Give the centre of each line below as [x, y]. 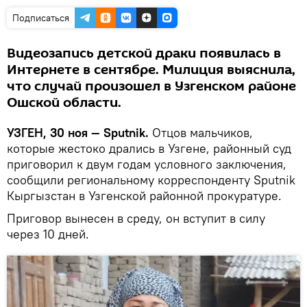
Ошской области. [64, 102]
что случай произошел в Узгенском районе [151, 86]
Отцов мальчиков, [201, 132]
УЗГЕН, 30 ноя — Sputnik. [78, 132]
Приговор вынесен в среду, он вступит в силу [136, 218]
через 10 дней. [48, 234]
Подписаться [41, 17]
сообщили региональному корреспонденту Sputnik [151, 180]
